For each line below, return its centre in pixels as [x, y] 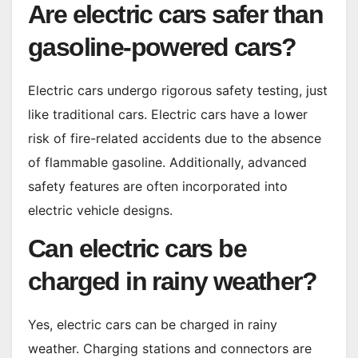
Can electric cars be [137, 248]
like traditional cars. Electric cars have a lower [168, 115]
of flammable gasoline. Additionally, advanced [167, 163]
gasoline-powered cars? [162, 48]
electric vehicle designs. [100, 211]
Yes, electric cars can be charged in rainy [153, 324]
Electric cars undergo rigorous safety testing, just [178, 91]
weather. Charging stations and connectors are [170, 348]
